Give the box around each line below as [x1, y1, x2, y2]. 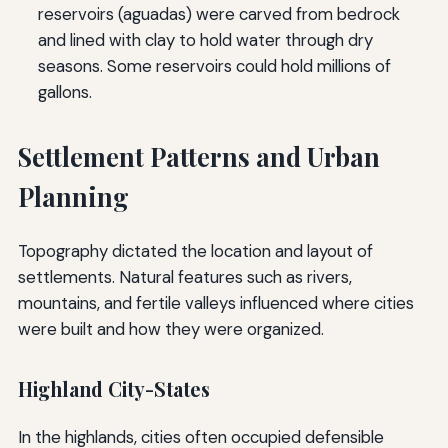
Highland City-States [17, 375, 210, 402]
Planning [17, 179, 129, 213]
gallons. [37, 80, 92, 103]
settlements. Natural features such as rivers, [17, 265, 352, 288]
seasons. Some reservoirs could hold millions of [37, 54, 391, 77]
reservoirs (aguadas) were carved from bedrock [37, 2, 400, 25]
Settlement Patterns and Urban [17, 139, 380, 173]
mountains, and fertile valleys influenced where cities [17, 291, 414, 314]
